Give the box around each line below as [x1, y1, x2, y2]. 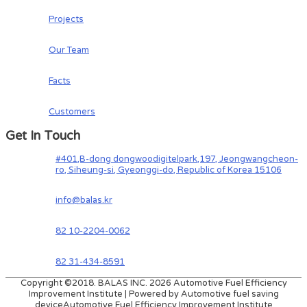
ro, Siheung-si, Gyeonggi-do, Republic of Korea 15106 [56, 164, 282, 176]
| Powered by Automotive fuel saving [122, 288, 279, 300]
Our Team [49, 45, 89, 56]
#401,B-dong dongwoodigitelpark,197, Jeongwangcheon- [56, 153, 298, 165]
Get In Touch [5, 128, 80, 144]
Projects [49, 14, 84, 25]
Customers [49, 106, 95, 118]
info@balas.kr [56, 195, 112, 206]
